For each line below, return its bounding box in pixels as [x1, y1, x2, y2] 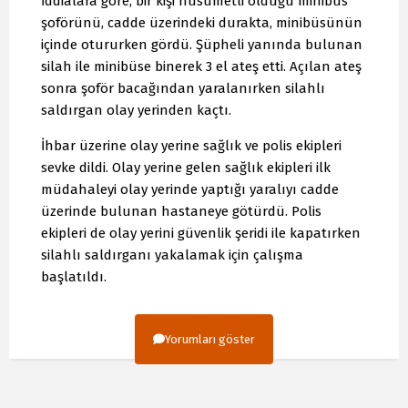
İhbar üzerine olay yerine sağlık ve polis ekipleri [41, 137, 342, 154]
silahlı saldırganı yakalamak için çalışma [41, 246, 303, 263]
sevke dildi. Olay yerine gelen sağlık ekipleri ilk [41, 158, 331, 176]
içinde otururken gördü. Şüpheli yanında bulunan [41, 36, 362, 53]
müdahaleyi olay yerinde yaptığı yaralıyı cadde [41, 180, 339, 198]
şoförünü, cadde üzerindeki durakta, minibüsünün [41, 14, 362, 31]
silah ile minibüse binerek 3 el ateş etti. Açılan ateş [41, 57, 362, 75]
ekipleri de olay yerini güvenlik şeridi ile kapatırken [41, 224, 361, 241]
